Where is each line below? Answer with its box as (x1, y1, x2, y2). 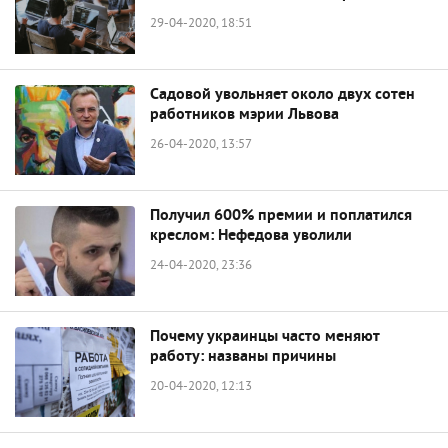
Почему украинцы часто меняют (150, 327, 379, 347)
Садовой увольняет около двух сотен (150, 85, 415, 105)
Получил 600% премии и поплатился (150, 206, 412, 226)
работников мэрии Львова (150, 105, 339, 125)
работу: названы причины (150, 347, 336, 367)
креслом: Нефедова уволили (150, 226, 352, 246)
